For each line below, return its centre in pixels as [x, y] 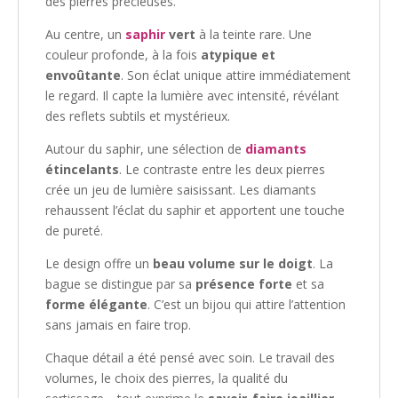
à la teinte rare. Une [254, 35]
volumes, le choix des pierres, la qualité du [167, 378]
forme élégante [96, 305]
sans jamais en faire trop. [118, 325]
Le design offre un [99, 264]
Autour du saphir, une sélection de [145, 149]
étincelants [82, 170]
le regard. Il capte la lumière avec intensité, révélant [192, 96]
